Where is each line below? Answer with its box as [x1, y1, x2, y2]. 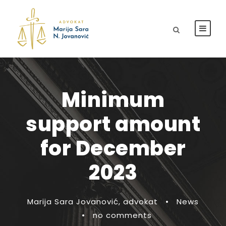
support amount [26, 110, 200, 138]
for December [40, 134, 186, 162]
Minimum [61, 86, 165, 114]
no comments [93, 210, 152, 220]
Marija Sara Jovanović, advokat [27, 196, 158, 207]
